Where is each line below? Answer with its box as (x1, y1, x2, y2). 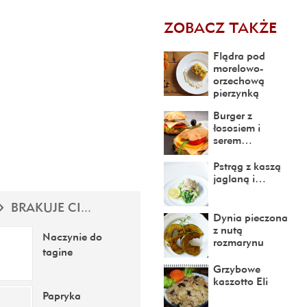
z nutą (212, 222, 243, 236)
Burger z (212, 108, 252, 122)
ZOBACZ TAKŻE (163, 18, 277, 37)
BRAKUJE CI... (8, 199, 92, 215)
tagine (42, 245, 73, 259)
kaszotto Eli (212, 273, 268, 288)
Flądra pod (212, 48, 265, 62)
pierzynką (212, 85, 259, 99)
